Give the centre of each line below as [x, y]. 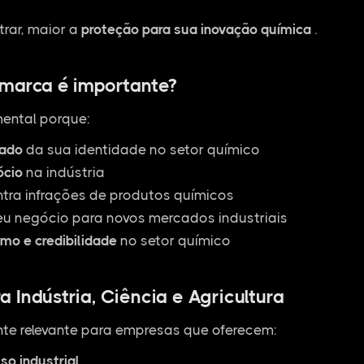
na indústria [63, 172]
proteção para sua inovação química [196, 29]
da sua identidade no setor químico [141, 149]
